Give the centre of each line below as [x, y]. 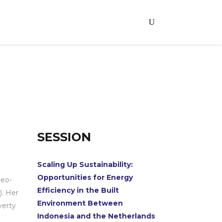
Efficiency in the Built [78, 190]
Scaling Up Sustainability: [85, 165]
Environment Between [80, 203]
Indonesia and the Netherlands [96, 216]
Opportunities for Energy [85, 177]
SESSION [64, 137]
